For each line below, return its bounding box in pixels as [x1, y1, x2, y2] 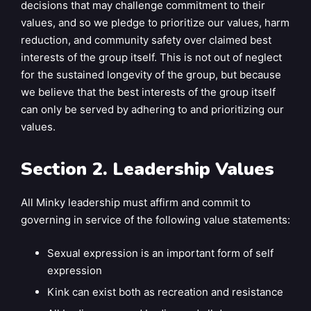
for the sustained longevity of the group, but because [21, 68, 281, 81]
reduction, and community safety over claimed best [21, 33, 271, 47]
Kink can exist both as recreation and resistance [47, 285, 283, 299]
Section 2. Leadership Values [21, 156, 274, 181]
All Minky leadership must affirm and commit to [21, 196, 251, 209]
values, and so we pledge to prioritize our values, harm [21, 16, 289, 29]
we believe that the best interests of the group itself [21, 85, 276, 99]
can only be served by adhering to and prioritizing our [21, 103, 284, 116]
